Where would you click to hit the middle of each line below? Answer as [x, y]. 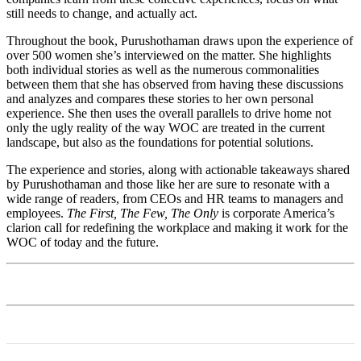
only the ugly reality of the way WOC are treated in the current [166, 128]
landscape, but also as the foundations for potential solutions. [160, 143]
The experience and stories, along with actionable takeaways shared [178, 170]
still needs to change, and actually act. [102, 14]
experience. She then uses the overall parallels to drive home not [169, 114]
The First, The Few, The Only [143, 214]
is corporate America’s [276, 214]
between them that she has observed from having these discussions [175, 85]
